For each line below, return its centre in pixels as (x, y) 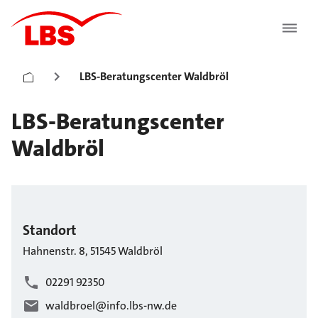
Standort (50, 230)
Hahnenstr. (50, 251)
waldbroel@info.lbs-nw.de (111, 306)
